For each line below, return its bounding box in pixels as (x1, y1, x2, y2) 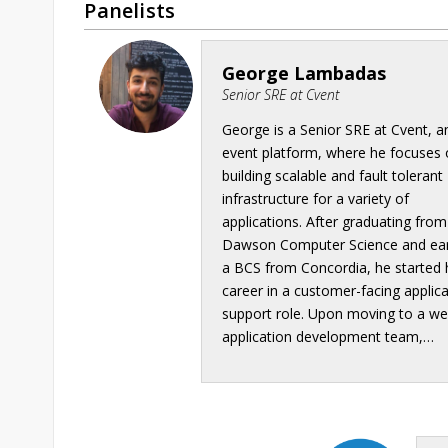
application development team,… (222, 326, 435, 346)
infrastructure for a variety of (222, 188, 410, 208)
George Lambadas (222, 60, 387, 85)
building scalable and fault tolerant (222, 165, 444, 185)
